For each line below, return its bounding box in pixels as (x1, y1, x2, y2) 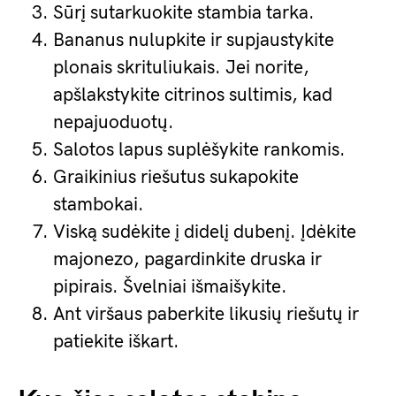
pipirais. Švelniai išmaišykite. (53, 276, 287, 298)
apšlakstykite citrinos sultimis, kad (53, 84, 332, 106)
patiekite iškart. (53, 331, 179, 353)
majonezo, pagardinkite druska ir (53, 248, 322, 270)
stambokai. (53, 194, 144, 216)
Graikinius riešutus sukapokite (53, 166, 299, 188)
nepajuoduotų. (53, 111, 174, 133)
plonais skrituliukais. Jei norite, (53, 57, 309, 79)
